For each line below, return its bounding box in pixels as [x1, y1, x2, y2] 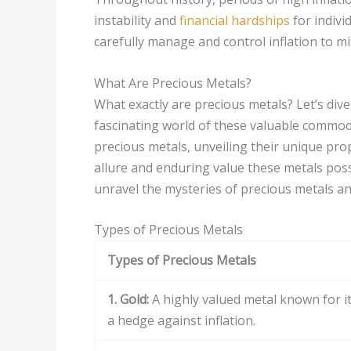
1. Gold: [107, 291, 149, 309]
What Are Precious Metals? [94, 74, 251, 92]
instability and [94, 11, 179, 29]
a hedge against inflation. [107, 312, 255, 330]
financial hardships [179, 11, 290, 29]
